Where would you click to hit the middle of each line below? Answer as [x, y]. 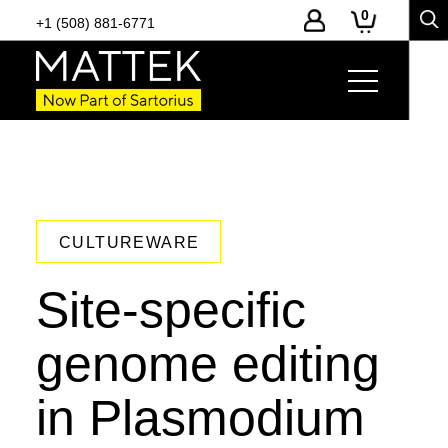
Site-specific [170, 310]
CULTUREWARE [129, 242]
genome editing [207, 364]
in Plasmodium [200, 418]
